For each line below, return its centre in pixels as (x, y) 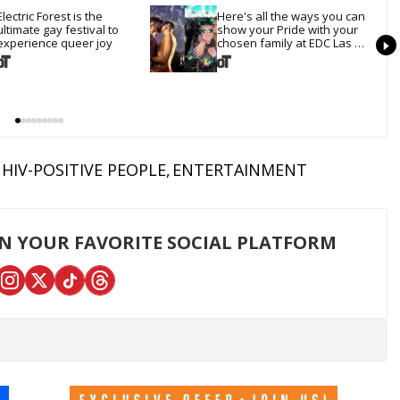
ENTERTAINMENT (239, 169)
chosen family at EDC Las (284, 42)
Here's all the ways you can (291, 16)
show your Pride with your (287, 29)
